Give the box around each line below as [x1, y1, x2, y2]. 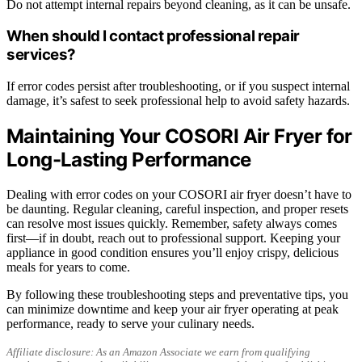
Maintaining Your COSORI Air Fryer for [6, 124, 352, 148]
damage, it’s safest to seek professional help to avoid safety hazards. [6, 94, 350, 108]
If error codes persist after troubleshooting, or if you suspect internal [6, 79, 350, 94]
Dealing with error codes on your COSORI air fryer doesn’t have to [6, 187, 351, 201]
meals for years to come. [6, 259, 130, 274]
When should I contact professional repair [6, 27, 300, 46]
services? [6, 45, 76, 65]
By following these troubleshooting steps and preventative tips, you [6, 287, 348, 301]
